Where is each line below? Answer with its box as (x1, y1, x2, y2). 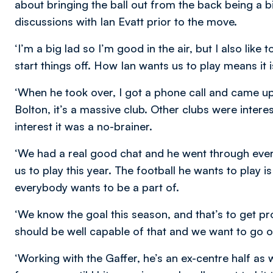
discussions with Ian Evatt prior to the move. (15, 15, 237, 28)
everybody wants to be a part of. (15, 180, 179, 194)
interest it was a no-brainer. (15, 119, 152, 133)
